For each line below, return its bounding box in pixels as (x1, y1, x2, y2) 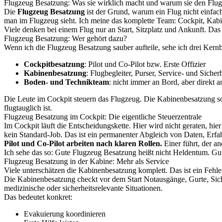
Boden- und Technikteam (24, 78, 109, 86)
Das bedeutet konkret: (4, 193, 72, 201)
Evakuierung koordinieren (24, 210, 106, 218)
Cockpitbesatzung (24, 60, 84, 68)
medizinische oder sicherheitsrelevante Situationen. (4, 184, 163, 192)
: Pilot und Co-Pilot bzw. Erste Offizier (84, 60, 206, 68)
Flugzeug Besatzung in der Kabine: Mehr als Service (4, 157, 169, 166)
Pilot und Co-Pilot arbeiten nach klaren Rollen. (4, 139, 162, 148)
